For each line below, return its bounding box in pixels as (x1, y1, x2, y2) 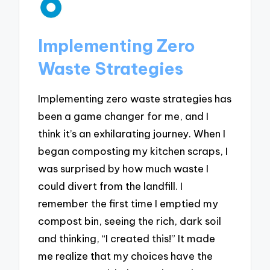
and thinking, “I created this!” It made (38, 232, 216, 245)
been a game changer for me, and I (38, 110, 209, 123)
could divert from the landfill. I (38, 180, 183, 193)
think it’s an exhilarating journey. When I (38, 127, 226, 140)
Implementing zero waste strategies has (38, 92, 232, 105)
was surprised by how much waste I (38, 162, 209, 175)
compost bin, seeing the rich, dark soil (38, 215, 222, 228)
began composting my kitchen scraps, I (38, 145, 228, 158)
